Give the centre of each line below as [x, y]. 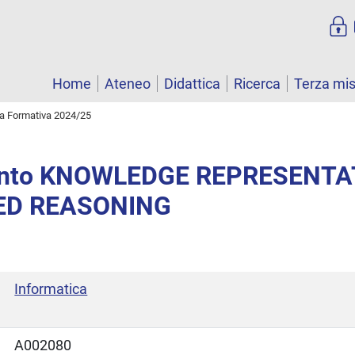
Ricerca [257, 84]
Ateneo [128, 84]
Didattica [192, 84]
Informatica [51, 288]
